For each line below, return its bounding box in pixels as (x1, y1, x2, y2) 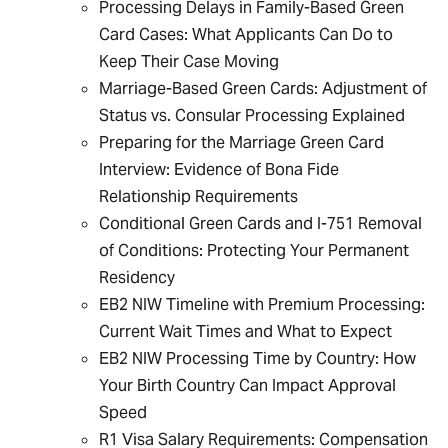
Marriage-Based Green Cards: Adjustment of (99, 78, 428, 99)
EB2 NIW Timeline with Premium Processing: (99, 294, 426, 315)
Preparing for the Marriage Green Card (99, 132, 385, 153)
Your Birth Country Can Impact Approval (99, 375, 397, 396)
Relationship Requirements (99, 186, 299, 207)
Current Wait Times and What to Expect (99, 321, 393, 342)
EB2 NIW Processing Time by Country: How (99, 348, 417, 369)
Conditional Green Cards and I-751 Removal (99, 213, 423, 234)
